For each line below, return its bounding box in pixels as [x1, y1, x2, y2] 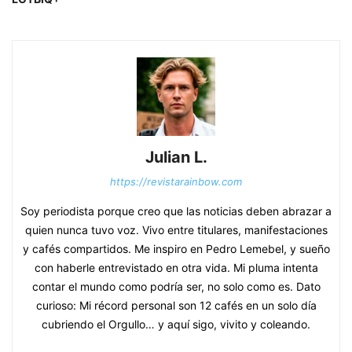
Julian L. [145, 148, 207, 167]
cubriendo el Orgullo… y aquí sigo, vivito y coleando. [42, 317, 310, 332]
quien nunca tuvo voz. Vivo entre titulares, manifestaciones [24, 223, 328, 237]
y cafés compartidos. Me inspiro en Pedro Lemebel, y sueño [22, 242, 330, 256]
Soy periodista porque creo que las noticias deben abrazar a [20, 204, 332, 218]
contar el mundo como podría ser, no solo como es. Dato [31, 280, 321, 294]
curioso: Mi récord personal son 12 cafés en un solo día [35, 299, 317, 313]
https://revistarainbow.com [110, 175, 242, 189]
